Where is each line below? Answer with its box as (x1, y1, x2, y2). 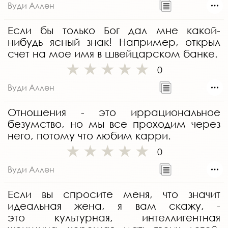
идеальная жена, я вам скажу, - (8, 200, 220, 212)
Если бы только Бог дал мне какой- (8, 24, 220, 37)
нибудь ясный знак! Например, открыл (8, 36, 220, 48)
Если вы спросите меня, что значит (8, 188, 220, 201)
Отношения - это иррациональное (8, 106, 220, 119)
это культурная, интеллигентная (8, 212, 220, 224)
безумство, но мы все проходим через (8, 118, 220, 130)
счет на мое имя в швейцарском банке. (8, 48, 218, 60)
